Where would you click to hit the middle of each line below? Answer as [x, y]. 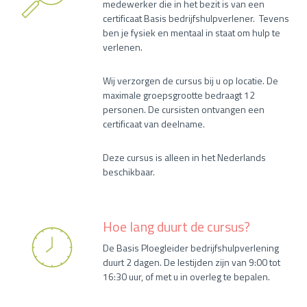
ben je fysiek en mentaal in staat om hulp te [192, 32]
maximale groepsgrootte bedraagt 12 [179, 95]
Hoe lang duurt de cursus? [176, 226]
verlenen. [124, 47]
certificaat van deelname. [155, 123]
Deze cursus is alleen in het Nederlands [184, 157]
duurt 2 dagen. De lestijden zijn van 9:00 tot [192, 262]
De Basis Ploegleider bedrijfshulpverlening [191, 247]
